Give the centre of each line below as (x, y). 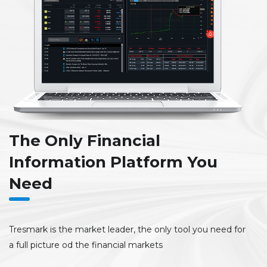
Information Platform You (113, 162)
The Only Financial (85, 141)
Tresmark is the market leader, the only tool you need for (127, 230)
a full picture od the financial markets (86, 245)
